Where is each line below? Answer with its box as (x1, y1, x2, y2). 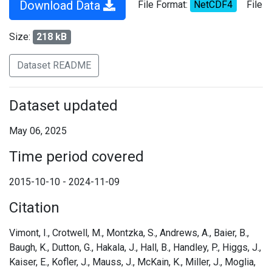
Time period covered (9, 148, 144, 165)
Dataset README (17, 59, 91, 71)
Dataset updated (9, 97, 118, 114)
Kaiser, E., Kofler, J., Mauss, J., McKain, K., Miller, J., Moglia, (9, 256, 256, 268)
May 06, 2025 (9, 125, 67, 137)
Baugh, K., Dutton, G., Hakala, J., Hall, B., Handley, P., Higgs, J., (9, 242, 261, 253)
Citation (9, 199, 59, 216)
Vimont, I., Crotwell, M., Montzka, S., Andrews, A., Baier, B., (9, 227, 249, 239)
